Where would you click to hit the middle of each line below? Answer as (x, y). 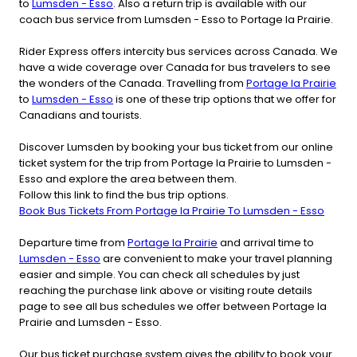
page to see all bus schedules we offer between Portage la (173, 306)
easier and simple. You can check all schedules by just (159, 274)
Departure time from (73, 242)
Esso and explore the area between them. (128, 178)
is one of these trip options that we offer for (225, 99)
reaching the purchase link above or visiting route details (166, 290)
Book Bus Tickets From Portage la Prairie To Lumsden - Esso (172, 210)
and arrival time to (266, 242)
